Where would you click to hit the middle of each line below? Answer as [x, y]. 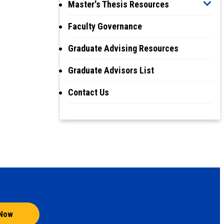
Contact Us [88, 92]
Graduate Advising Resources [123, 48]
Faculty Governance [105, 26]
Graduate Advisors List [111, 70]
